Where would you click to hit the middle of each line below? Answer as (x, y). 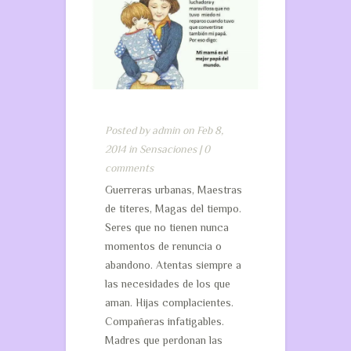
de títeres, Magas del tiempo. (173, 208)
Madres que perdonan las (164, 340)
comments (129, 168)
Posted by (128, 130)
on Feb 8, (202, 130)
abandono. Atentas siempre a (173, 265)
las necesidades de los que (168, 284)
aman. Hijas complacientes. (169, 302)
